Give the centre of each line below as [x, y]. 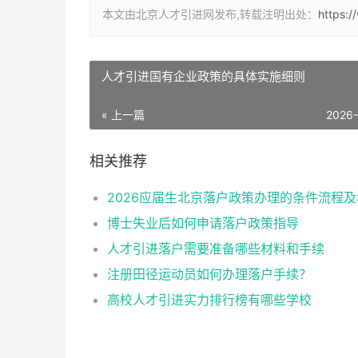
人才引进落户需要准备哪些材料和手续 [216, 249]
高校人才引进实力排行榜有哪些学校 [209, 300]
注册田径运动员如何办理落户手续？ [209, 274]
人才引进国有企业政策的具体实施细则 [203, 76]
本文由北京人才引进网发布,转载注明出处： [210, 14]
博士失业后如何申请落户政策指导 [203, 223]
